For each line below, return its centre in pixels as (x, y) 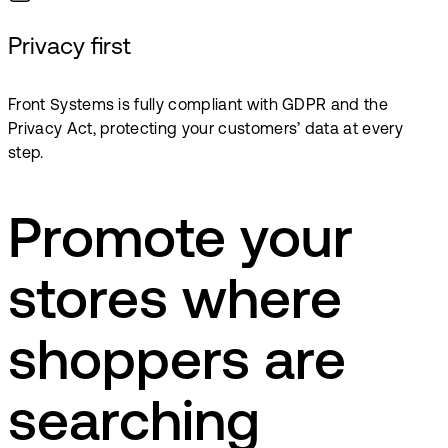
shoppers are (177, 364)
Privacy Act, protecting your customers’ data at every (205, 130)
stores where (175, 303)
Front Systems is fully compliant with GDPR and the (198, 106)
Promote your (180, 242)
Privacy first (69, 48)
